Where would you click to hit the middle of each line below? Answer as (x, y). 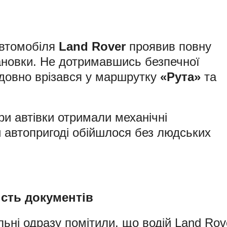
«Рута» (180, 77)
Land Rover (92, 47)
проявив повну (168, 47)
